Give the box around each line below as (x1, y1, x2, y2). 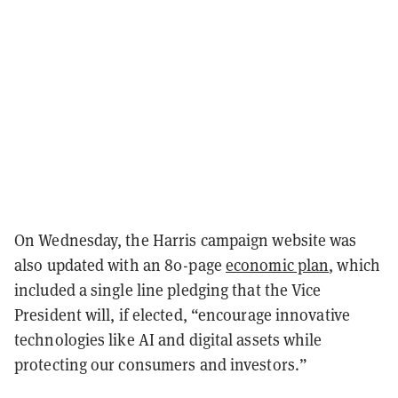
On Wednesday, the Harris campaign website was (14, 229, 357, 251)
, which (329, 254, 380, 276)
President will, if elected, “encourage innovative (14, 304, 350, 326)
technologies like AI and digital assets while (14, 329, 322, 351)
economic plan (225, 254, 330, 276)
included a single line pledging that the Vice (14, 279, 322, 301)
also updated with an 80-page (14, 254, 226, 276)
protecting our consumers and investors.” (14, 354, 308, 376)
